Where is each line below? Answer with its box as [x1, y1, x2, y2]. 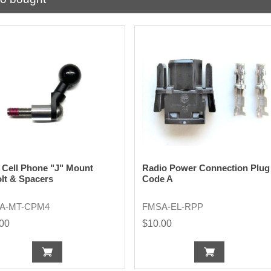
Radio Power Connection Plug [142, 163, 270, 174]
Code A [142, 174, 173, 184]
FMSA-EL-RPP [142, 201, 203, 212]
